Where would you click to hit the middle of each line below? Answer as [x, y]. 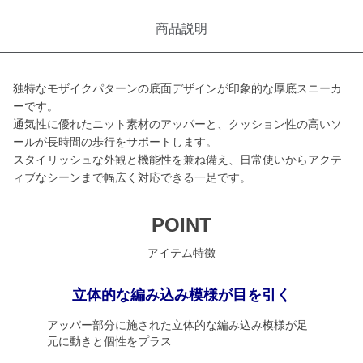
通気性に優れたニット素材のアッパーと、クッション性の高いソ [177, 124]
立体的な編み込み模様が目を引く [181, 295]
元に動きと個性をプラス [109, 341]
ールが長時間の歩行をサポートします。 [115, 142]
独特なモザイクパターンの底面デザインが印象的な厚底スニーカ [177, 88]
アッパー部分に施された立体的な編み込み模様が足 [177, 325]
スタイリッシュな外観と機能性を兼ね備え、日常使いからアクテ [177, 160]
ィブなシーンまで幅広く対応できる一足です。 [132, 177]
